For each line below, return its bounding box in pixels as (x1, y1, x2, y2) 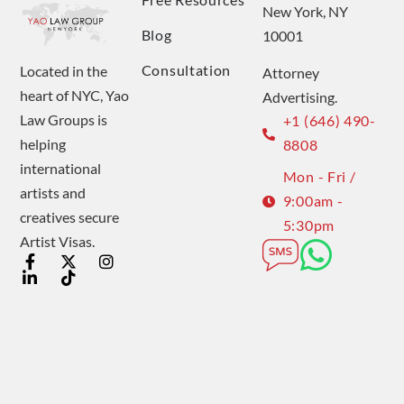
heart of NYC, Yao (20, 86, 130, 104)
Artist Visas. (20, 232, 96, 250)
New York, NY (262, 2, 349, 20)
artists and (20, 183, 87, 201)
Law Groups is (20, 110, 108, 128)
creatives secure (20, 207, 120, 225)
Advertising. (262, 88, 338, 106)
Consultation (141, 60, 232, 78)
